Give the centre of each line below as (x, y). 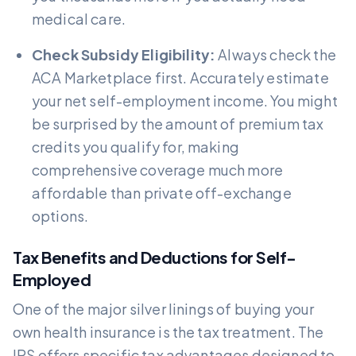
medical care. (79, 18)
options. (60, 215)
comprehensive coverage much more (158, 169)
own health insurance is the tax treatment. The (168, 331)
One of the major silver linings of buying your (164, 308)
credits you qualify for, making (135, 146)
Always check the (276, 54)
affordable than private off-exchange (162, 192)
